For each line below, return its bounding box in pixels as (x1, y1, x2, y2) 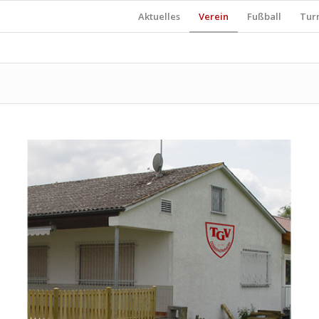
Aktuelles (138, 10, 180, 23)
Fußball (247, 10, 281, 23)
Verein (199, 10, 229, 23)
